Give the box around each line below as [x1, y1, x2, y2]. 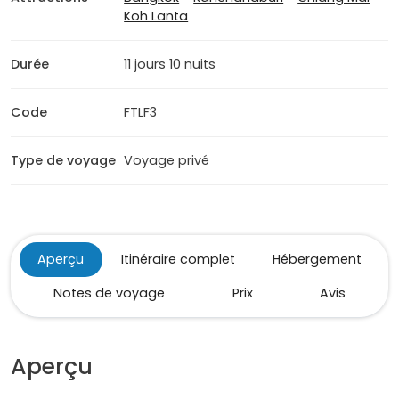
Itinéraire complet [121, 250, 235, 269]
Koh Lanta [124, 7, 189, 26]
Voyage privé [124, 151, 210, 170]
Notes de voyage [53, 284, 165, 303]
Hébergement [272, 250, 362, 269]
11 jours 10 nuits [124, 55, 216, 74]
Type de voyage [11, 151, 116, 170]
